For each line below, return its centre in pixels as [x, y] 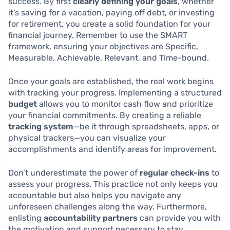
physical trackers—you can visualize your [87, 138]
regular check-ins [175, 173]
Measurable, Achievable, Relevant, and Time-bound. [109, 58]
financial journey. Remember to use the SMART [98, 35]
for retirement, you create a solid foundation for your [109, 24]
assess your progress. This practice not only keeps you [113, 184]
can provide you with [179, 218]
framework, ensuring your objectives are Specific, [103, 46]
